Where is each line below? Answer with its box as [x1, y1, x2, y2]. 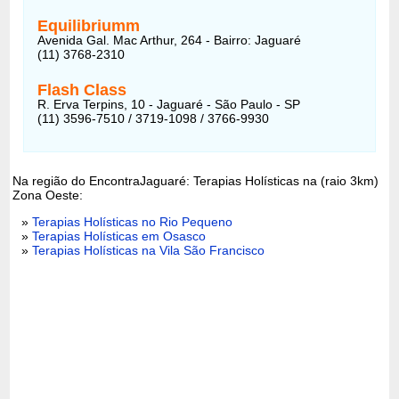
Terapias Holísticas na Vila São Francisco [32, 242, 265, 257]
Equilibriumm [37, 16, 141, 35]
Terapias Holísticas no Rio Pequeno [32, 214, 233, 229]
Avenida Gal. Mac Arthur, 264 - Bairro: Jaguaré [37, 32, 302, 47]
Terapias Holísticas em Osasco [32, 228, 207, 243]
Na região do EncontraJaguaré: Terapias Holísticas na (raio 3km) [12, 173, 379, 188]
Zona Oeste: [12, 187, 84, 202]
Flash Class [37, 80, 127, 99]
